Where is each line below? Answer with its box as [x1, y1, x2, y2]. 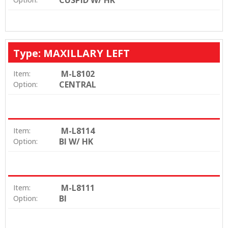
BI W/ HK [59, 136, 93, 148]
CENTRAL [59, 79, 96, 91]
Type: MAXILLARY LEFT [13, 46, 130, 61]
